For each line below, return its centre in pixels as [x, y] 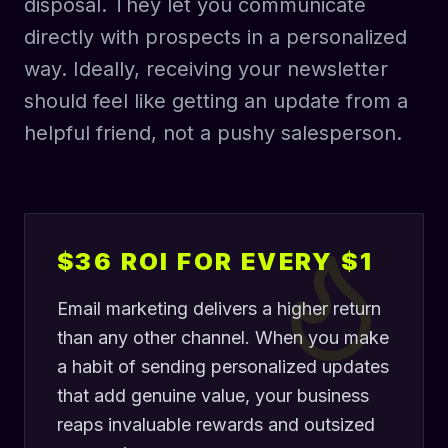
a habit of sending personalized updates [223, 366]
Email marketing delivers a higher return [219, 308]
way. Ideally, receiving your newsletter [206, 69]
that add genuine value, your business [213, 395]
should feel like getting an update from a [216, 101]
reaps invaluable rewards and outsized [216, 424]
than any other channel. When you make [223, 337]
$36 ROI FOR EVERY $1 [215, 261]
